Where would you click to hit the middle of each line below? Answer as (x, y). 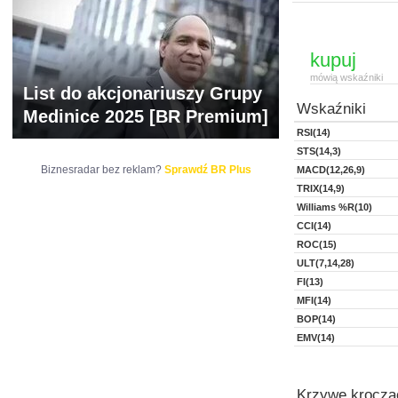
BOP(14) (316, 319)
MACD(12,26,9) (331, 170)
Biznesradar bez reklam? (102, 170)
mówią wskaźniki (346, 77)
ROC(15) (317, 244)
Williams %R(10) (334, 207)
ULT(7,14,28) (326, 263)
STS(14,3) (319, 151)
